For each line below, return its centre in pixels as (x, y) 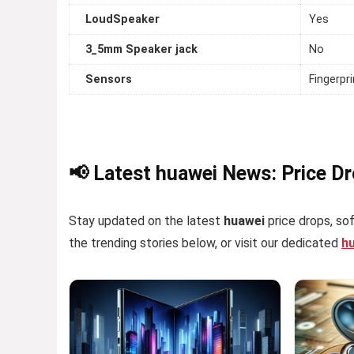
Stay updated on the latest (146, 221)
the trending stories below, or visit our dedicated (205, 243)
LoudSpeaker (122, 20)
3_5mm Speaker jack (141, 50)
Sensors (109, 80)
